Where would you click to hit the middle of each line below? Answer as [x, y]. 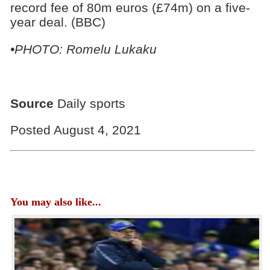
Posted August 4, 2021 [75, 130]
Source [32, 103]
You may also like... [55, 202]
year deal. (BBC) [58, 22]
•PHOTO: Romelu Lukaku [83, 49]
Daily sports [89, 103]
